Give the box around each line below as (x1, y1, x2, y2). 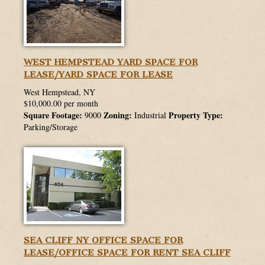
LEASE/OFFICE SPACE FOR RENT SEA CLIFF (24, 247, 231, 258)
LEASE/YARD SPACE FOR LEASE (24, 69, 173, 80)
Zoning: (104, 109, 132, 122)
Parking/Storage (24, 121, 77, 133)
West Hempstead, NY (24, 86, 95, 98)
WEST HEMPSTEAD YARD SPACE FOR (24, 57, 198, 68)
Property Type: (169, 109, 223, 122)
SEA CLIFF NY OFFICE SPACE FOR (24, 235, 183, 246)
